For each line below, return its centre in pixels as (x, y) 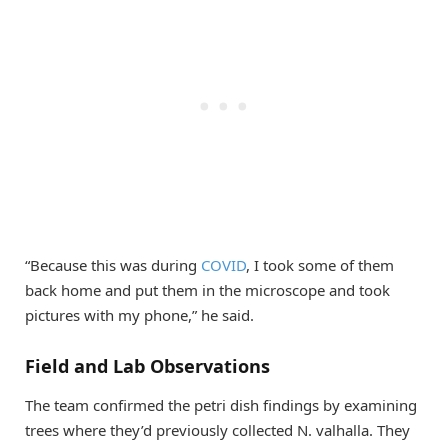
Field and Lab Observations (147, 365)
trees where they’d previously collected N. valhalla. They (217, 430)
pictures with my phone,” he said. (139, 315)
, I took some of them (320, 265)
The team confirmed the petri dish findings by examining (221, 405)
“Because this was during (113, 265)
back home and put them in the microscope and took (207, 290)
